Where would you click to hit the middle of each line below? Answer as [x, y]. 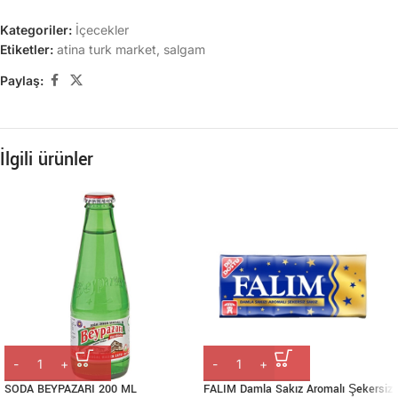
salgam [184, 49]
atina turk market [107, 49]
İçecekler [102, 30]
